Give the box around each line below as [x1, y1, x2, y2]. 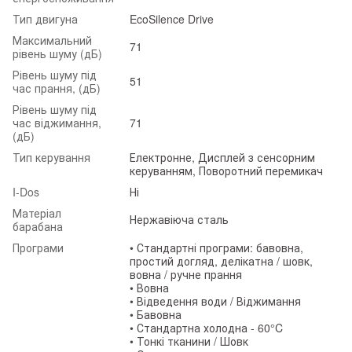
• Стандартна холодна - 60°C [130, 319, 283, 335]
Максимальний [13, 31, 92, 48]
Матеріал [13, 204, 61, 221]
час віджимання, [13, 114, 101, 130]
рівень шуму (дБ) [13, 45, 102, 61]
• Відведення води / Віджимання [130, 292, 301, 309]
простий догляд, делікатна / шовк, [130, 252, 313, 269]
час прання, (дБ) [13, 79, 101, 96]
